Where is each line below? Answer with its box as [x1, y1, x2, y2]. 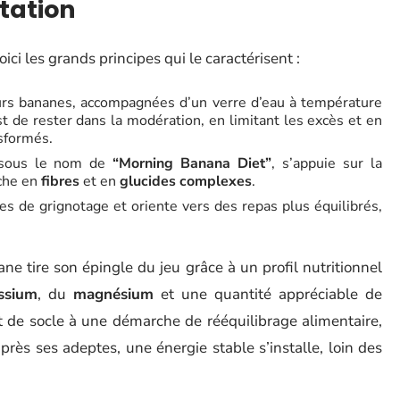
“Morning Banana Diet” [112, 154, 272, 173]
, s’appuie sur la [271, 154, 383, 173]
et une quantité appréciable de [154, 284, 382, 304]
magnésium [73, 284, 154, 304]
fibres [41, 171, 79, 191]
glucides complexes [120, 171, 252, 191]
